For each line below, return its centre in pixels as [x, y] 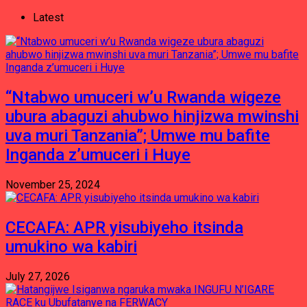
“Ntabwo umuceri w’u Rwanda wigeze [143, 97]
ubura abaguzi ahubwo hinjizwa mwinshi [152, 116]
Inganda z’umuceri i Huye [98, 155]
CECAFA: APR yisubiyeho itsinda [124, 227]
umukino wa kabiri [71, 246]
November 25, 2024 [53, 184]
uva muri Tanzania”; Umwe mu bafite [138, 135]
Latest [48, 17]
